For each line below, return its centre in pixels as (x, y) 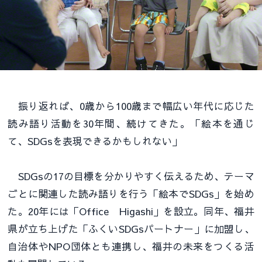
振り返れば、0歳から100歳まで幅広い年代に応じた (131, 106)
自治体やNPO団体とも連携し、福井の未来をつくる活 (131, 247)
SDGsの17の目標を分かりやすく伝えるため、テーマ (131, 176)
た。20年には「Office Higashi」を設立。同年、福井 (131, 211)
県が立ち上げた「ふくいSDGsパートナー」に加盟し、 (131, 229)
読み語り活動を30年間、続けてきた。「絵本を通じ (131, 124)
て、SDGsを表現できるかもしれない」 (95, 141)
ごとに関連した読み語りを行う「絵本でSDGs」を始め (131, 194)
